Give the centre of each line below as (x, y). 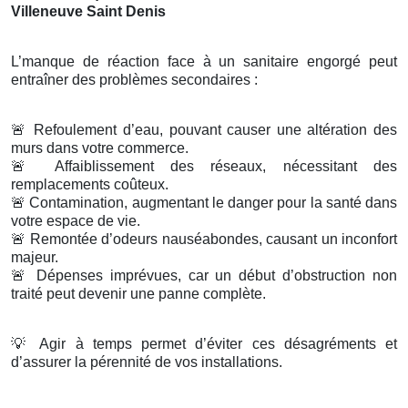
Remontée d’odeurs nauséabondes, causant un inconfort (212, 240)
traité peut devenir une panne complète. (138, 294)
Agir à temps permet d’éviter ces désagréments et (214, 344)
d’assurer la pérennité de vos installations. (147, 362)
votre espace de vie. (76, 221)
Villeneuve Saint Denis (88, 12)
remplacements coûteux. (90, 185)
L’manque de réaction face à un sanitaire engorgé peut (204, 62)
